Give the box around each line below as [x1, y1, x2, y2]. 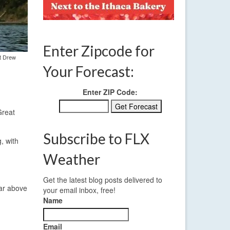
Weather [43, 150, 100, 168]
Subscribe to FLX [43, 130, 149, 148]
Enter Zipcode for [43, 42, 155, 60]
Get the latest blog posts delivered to [43, 175, 162, 185]
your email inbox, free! [43, 185, 116, 196]
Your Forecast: [43, 63, 134, 81]
